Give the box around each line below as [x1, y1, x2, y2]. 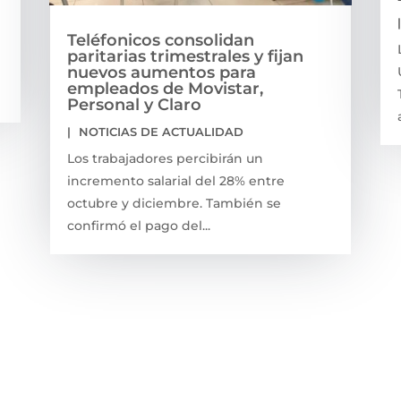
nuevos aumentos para [66, 62, 256, 82]
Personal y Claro [66, 94, 201, 115]
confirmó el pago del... [66, 217, 210, 234]
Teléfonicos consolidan [66, 30, 254, 50]
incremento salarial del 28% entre [66, 172, 285, 189]
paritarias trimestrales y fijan [66, 46, 303, 66]
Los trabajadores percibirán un [66, 149, 263, 166]
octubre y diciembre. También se [66, 194, 281, 211]
